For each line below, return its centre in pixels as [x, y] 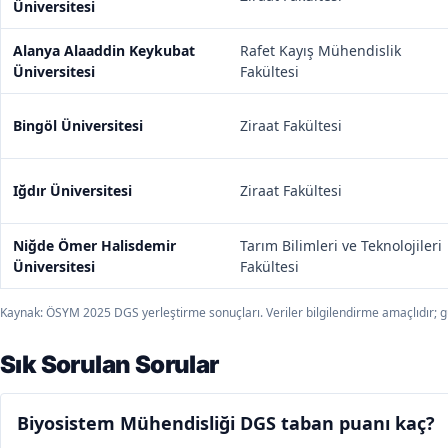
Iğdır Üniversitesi [72, 190]
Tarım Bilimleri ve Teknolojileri [341, 245]
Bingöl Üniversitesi [78, 125]
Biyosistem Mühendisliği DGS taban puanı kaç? [226, 423]
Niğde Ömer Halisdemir [94, 245]
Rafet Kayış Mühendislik [320, 50]
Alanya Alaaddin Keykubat [104, 50]
